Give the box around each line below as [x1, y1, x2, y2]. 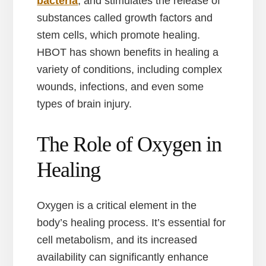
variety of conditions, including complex [37, 64, 223, 76]
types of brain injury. [37, 98, 132, 110]
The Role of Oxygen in [37, 132, 222, 157]
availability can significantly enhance [37, 251, 209, 264]
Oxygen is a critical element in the [37, 199, 197, 212]
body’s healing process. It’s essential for [37, 217, 226, 229]
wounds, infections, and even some [37, 81, 204, 93]
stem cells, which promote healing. [37, 29, 201, 42]
